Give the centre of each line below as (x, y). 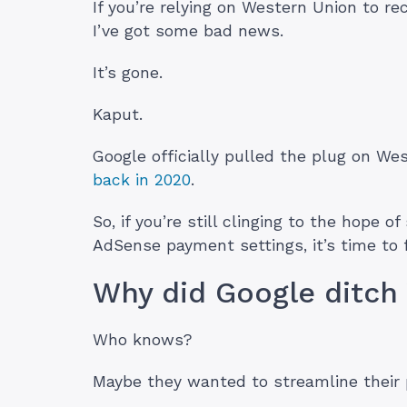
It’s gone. (128, 73)
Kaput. (118, 115)
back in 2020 (142, 180)
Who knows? (143, 340)
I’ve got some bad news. (188, 31)
